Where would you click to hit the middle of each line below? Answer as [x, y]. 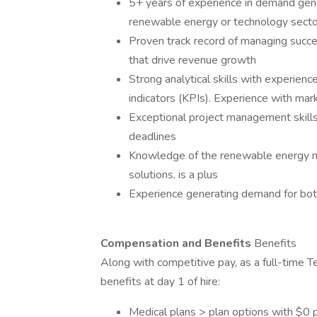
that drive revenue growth [192, 60]
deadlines [152, 137]
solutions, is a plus [173, 175]
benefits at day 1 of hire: [160, 282]
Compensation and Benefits [177, 243]
